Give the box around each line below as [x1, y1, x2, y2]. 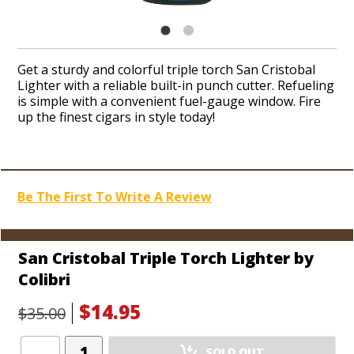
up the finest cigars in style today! [17, 108, 215, 126]
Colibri [18, 269, 71, 290]
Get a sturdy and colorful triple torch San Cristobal [17, 61, 315, 78]
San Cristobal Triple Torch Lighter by [18, 247, 314, 269]
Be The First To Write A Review [17, 188, 212, 205]
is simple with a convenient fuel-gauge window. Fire [17, 92, 321, 110]
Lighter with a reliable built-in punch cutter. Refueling [17, 77, 334, 94]
